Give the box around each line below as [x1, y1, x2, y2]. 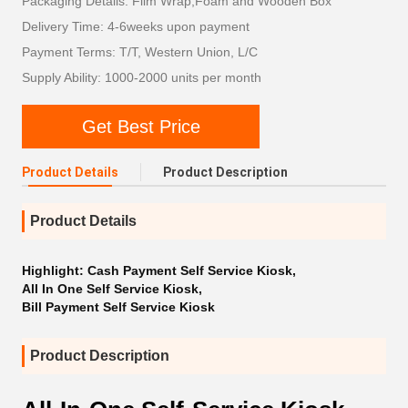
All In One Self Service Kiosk [22, 281, 199, 296]
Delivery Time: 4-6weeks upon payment [22, 19, 250, 34]
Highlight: [22, 263, 87, 278]
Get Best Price [81, 116, 200, 137]
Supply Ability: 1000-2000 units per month [22, 70, 261, 85]
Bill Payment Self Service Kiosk [22, 300, 215, 314]
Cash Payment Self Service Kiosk [87, 263, 292, 278]
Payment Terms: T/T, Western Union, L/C [22, 45, 258, 59]
